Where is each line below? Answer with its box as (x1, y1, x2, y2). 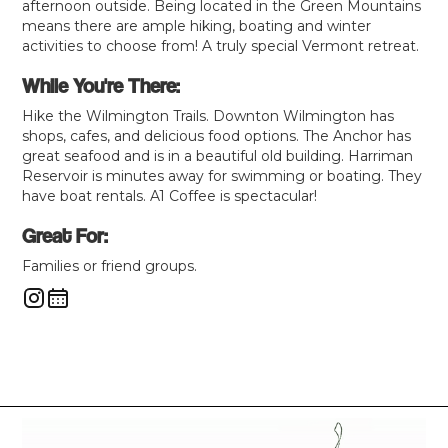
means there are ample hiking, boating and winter (22, 17, 372, 36)
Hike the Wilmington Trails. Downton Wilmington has (22, 107, 395, 126)
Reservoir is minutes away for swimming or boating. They (22, 167, 423, 186)
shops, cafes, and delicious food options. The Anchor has (22, 127, 412, 146)
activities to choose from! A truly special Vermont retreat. (22, 37, 420, 56)
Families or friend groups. (22, 257, 198, 276)
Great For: (22, 223, 109, 249)
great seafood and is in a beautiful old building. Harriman (22, 147, 414, 166)
